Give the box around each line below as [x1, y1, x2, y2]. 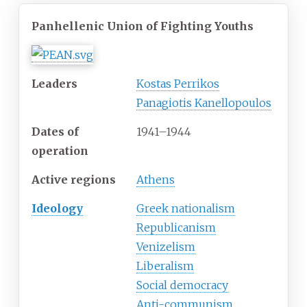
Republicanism [136, 220, 216, 234]
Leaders [32, 76, 77, 90]
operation [32, 143, 88, 158]
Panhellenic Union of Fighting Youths [32, 19, 254, 33]
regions [71, 172, 116, 186]
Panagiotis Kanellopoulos [136, 95, 271, 110]
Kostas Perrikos [136, 76, 219, 90]
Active [32, 172, 68, 186]
